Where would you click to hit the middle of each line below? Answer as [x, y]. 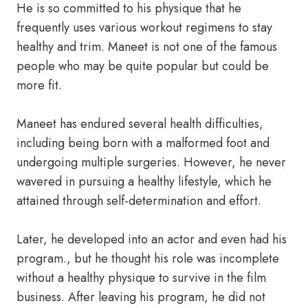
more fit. [39, 85]
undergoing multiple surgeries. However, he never [151, 162]
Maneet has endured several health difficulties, [140, 124]
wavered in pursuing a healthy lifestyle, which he [144, 181]
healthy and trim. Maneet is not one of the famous [147, 47]
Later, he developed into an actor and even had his [152, 239]
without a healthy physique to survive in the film [141, 278]
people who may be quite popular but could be [143, 66]
